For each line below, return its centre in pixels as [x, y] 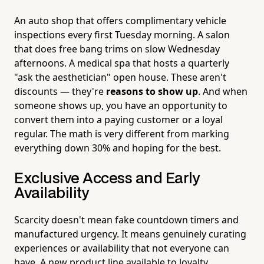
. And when [223, 91]
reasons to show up [152, 91]
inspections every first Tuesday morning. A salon [122, 34]
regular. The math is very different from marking [122, 133]
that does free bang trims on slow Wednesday [117, 49]
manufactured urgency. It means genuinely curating [130, 234]
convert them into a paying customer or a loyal [118, 119]
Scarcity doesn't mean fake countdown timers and [126, 220]
